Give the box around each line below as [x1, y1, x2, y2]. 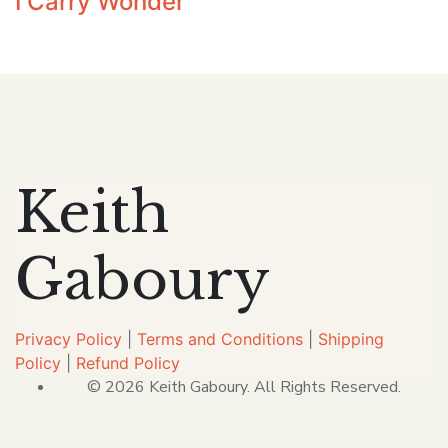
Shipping [318, 329, 384, 349]
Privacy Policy [15, 329, 122, 349]
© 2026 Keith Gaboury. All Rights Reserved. [87, 376, 401, 398]
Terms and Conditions [137, 329, 303, 349]
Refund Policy [76, 353, 180, 373]
